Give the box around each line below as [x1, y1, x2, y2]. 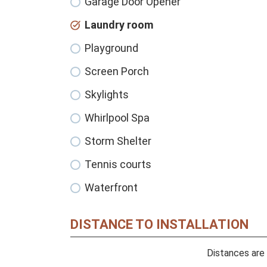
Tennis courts [85, 158, 151, 171]
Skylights [85, 88, 129, 101]
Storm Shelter [85, 135, 151, 148]
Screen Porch [85, 65, 149, 78]
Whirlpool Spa [85, 111, 150, 125]
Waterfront [85, 181, 138, 194]
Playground [85, 42, 138, 55]
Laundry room [85, 18, 153, 32]
